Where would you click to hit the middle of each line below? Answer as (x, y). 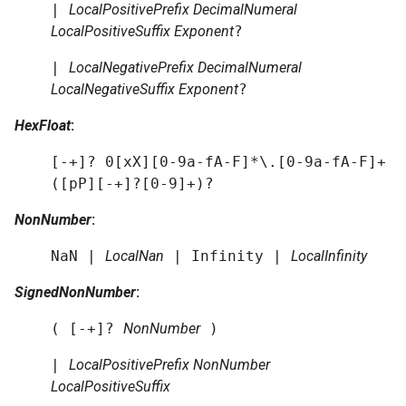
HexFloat (43, 126)
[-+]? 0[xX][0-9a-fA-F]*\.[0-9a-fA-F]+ (218, 162)
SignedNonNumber (75, 292)
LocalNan (135, 256)
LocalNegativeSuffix (113, 89)
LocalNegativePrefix (131, 68)
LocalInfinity (329, 256)
